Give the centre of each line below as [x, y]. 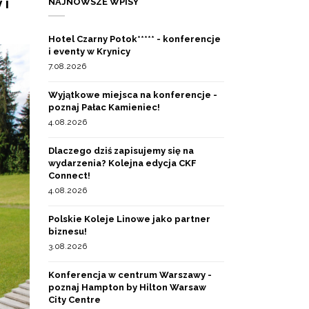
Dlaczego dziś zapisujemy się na [121, 151]
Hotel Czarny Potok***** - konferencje [134, 39]
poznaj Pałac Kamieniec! [104, 107]
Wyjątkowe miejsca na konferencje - [133, 95]
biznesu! [68, 231]
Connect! [69, 176]
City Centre [74, 300]
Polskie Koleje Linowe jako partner [129, 219]
